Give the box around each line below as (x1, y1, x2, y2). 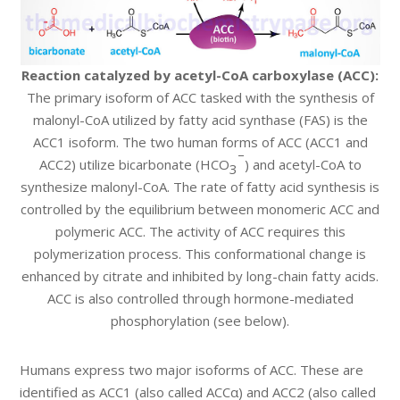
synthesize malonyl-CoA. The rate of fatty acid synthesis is (21, 178, 379, 196)
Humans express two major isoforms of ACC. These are (20, 361, 364, 379)
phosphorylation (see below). (111, 312, 289, 330)
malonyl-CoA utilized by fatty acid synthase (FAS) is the (32, 111, 368, 129)
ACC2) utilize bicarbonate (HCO (38, 155, 229, 174)
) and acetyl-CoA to (244, 155, 362, 174)
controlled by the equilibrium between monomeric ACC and (21, 200, 379, 219)
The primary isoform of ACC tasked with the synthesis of (26, 88, 374, 107)
